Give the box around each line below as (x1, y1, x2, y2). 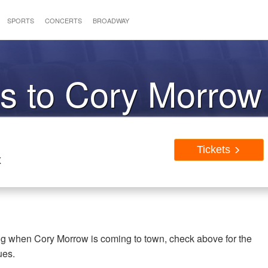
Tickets (197, 144, 234, 156)
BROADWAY (92, 16, 129, 25)
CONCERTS (44, 16, 82, 25)
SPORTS (7, 16, 34, 25)
